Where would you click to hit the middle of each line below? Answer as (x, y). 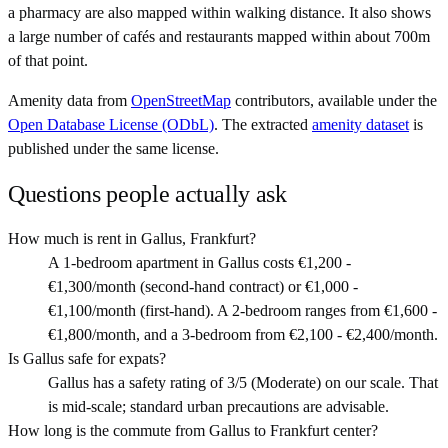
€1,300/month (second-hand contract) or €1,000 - (203, 287)
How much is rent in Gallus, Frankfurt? (132, 239)
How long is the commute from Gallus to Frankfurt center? (193, 431)
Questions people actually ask (147, 194)
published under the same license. (113, 149)
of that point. (48, 61)
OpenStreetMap (181, 101)
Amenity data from (67, 101)
